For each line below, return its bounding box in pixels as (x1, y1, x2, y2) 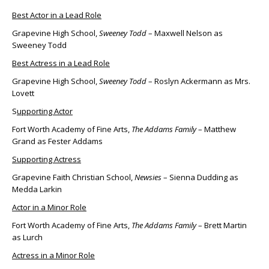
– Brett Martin (196, 220, 247, 231)
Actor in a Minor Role (12, 202, 86, 213)
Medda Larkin (12, 184, 62, 195)
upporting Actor (17, 106, 73, 117)
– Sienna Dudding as (162, 172, 238, 183)
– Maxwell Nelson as (147, 28, 223, 39)
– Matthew (196, 124, 236, 135)
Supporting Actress (12, 154, 81, 165)
